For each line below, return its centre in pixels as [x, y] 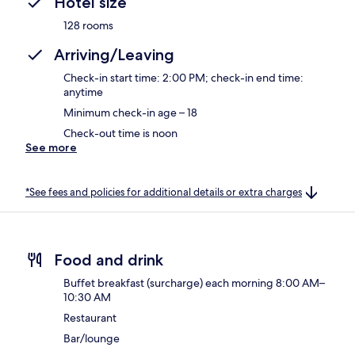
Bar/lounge [92, 339]
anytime [83, 92]
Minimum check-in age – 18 [130, 112]
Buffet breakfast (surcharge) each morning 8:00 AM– [194, 283]
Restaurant [90, 318]
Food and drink [109, 260]
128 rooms [88, 25]
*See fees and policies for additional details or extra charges [164, 192]
